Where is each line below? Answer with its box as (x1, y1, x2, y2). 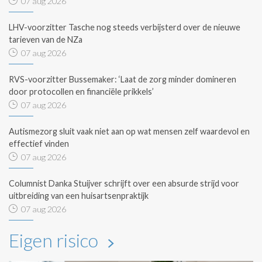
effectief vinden (9, 138, 69, 149)
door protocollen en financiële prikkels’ (9, 86, 154, 96)
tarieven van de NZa (9, 34, 82, 44)
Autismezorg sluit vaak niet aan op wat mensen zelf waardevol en (9, 126, 250, 136)
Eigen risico (9, 228, 102, 251)
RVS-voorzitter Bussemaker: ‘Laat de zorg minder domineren (9, 74, 236, 84)
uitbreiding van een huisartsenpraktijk (9, 190, 149, 201)
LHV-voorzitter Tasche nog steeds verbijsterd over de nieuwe (9, 22, 240, 32)
